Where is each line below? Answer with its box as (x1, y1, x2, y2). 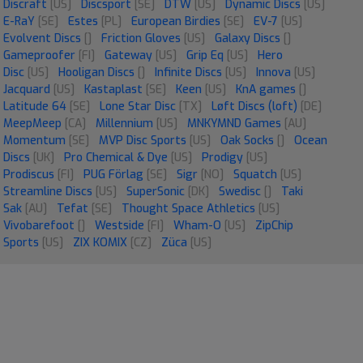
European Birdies (131, 13, 220, 29)
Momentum (3, 132, 66, 148)
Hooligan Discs (58, 64, 135, 80)
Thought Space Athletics (122, 200, 255, 216)
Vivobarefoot (3, 217, 75, 233)
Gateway (105, 47, 152, 63)
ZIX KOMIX (73, 234, 127, 250)
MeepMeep (3, 115, 62, 131)
